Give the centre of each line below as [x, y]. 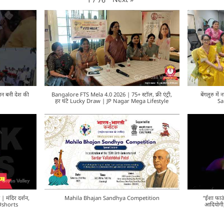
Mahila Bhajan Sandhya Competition [112, 198]
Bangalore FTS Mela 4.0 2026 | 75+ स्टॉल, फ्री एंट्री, [112, 94]
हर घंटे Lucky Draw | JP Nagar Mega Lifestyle [112, 100]
